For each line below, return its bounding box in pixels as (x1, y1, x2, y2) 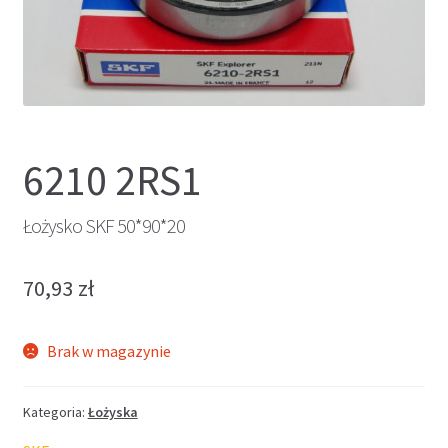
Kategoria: (22, 403, 88, 422)
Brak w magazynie (47, 340, 172, 361)
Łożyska (87, 403, 138, 422)
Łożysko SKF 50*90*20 (22, 213, 185, 239)
